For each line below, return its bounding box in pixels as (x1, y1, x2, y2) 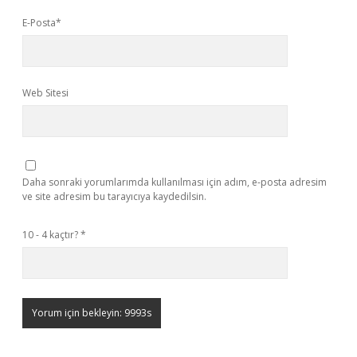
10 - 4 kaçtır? (22, 228, 80, 241)
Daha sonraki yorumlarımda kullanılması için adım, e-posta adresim (22, 175, 327, 189)
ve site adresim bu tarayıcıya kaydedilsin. (22, 190, 206, 203)
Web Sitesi (22, 86, 69, 100)
